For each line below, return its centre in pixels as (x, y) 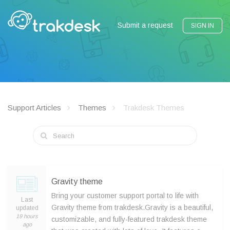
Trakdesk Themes (154, 108)
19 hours (27, 216)
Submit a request (145, 25)
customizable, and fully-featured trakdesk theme (129, 219)
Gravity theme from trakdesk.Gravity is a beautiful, (132, 207)
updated (27, 208)
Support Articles (34, 108)
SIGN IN (203, 26)
